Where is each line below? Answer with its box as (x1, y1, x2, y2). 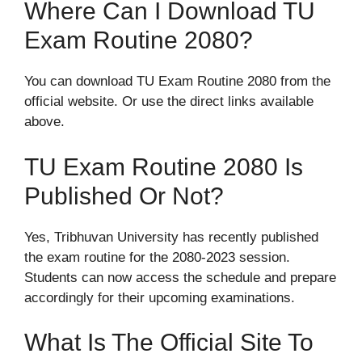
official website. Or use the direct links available (24, 94, 314, 110)
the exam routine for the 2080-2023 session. (24, 249, 290, 265)
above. (24, 114, 65, 130)
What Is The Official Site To (24, 329, 314, 356)
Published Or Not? (24, 182, 224, 209)
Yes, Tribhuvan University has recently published (24, 229, 318, 245)
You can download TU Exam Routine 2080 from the (24, 74, 330, 90)
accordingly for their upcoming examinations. (24, 289, 295, 305)
